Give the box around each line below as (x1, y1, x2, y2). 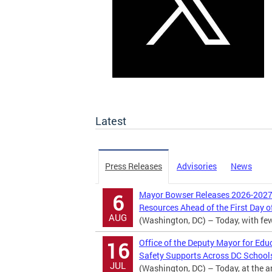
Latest (95, 114, 126, 128)
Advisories (177, 160, 217, 172)
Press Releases (105, 160, 162, 172)
